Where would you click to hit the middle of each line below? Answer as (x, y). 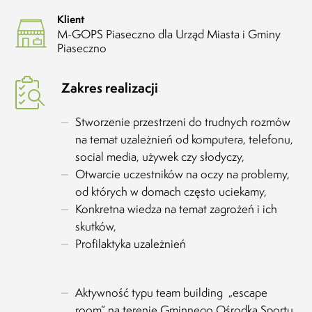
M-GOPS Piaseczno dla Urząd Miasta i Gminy (169, 34)
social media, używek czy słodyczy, (160, 157)
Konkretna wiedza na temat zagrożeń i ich (177, 209)
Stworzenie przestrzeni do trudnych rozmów (183, 122)
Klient (71, 19)
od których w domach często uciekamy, (171, 192)
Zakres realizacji (110, 88)
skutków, (96, 227)
